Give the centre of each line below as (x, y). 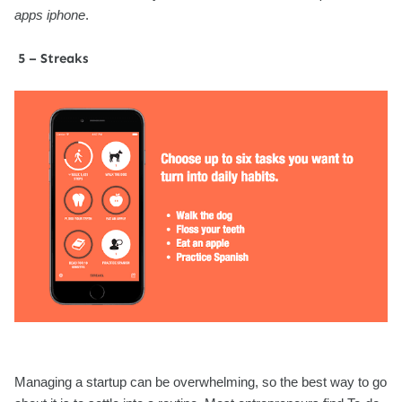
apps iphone (50, 15)
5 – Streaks (53, 58)
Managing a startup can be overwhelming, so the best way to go (201, 383)
